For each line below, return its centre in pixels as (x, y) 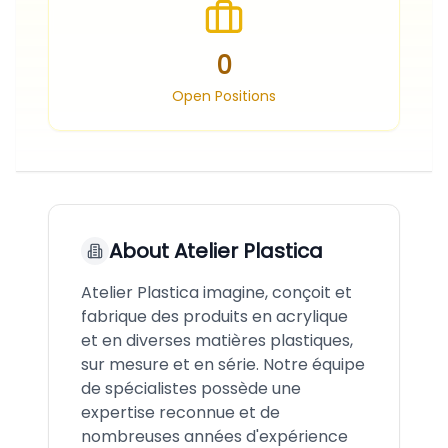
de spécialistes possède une (191, 388)
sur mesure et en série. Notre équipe (223, 364)
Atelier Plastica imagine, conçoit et (216, 292)
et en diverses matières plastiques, (217, 340)
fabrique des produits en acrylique (214, 316)
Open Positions (224, 96)
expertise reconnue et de (180, 412)
